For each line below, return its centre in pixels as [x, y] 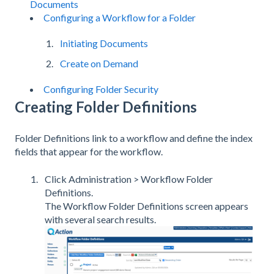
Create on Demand [99, 64]
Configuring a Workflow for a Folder [120, 17]
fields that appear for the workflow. [89, 152]
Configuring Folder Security [101, 89]
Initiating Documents [104, 43]
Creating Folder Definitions [106, 107]
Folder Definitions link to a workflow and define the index [134, 138]
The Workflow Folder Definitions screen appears [146, 206]
